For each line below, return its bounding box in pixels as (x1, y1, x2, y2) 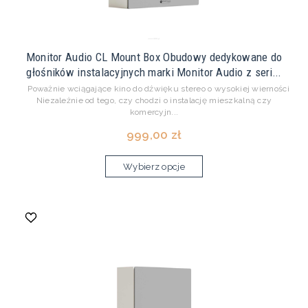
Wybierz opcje (123, 162, 185, 173)
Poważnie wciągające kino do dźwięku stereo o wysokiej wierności (19, 84, 289, 94)
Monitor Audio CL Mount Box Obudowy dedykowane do (25, 50, 283, 65)
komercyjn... (129, 107, 179, 118)
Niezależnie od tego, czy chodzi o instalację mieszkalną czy (36, 96, 272, 106)
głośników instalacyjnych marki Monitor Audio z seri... (26, 65, 282, 80)
